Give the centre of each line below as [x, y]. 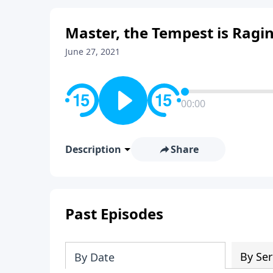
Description [93, 149]
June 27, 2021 [93, 51]
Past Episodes [114, 213]
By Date [94, 257]
